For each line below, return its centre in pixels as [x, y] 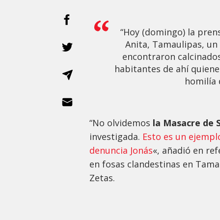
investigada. [115, 137]
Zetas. [102, 178]
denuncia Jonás [121, 151]
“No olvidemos [121, 123]
